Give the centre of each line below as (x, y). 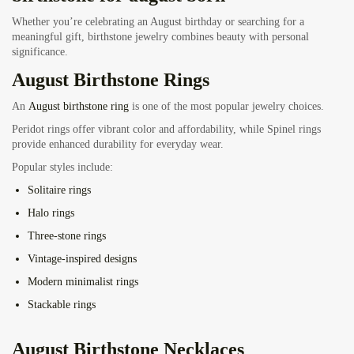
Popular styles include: (62, 168)
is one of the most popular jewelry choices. (226, 107)
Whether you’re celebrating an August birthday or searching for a (158, 22)
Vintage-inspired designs (82, 259)
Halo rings (51, 213)
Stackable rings (62, 305)
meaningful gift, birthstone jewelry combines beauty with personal (160, 37)
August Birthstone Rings (111, 80)
